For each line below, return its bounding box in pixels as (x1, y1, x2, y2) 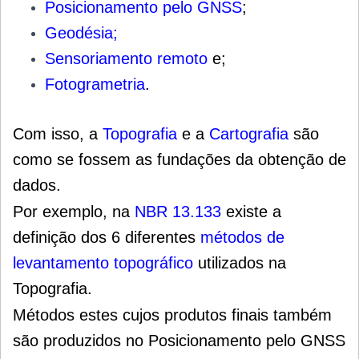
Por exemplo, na (13, 203, 135, 221)
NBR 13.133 (135, 203, 221, 221)
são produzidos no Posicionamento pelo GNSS (13, 332, 345, 350)
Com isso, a (13, 125, 103, 143)
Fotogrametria (45, 75, 145, 94)
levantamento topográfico (13, 254, 193, 272)
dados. (13, 176, 61, 195)
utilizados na (193, 254, 286, 272)
